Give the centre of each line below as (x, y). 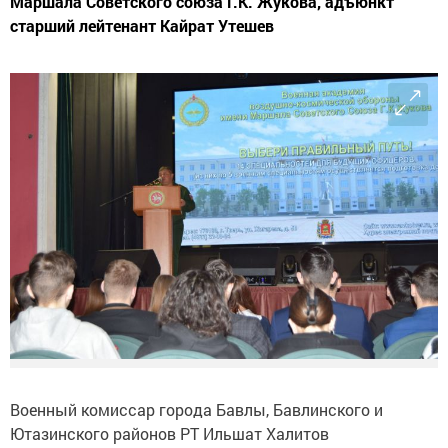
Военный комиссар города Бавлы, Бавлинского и (196, 409)
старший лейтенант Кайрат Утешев (142, 26)
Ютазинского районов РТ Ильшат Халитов (169, 433)
